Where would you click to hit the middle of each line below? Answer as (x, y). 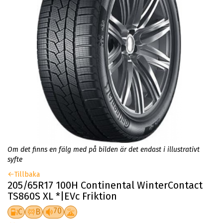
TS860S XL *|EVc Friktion (62, 196)
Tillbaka (27, 174)
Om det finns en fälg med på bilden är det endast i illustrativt (104, 149)
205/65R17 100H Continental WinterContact (105, 185)
